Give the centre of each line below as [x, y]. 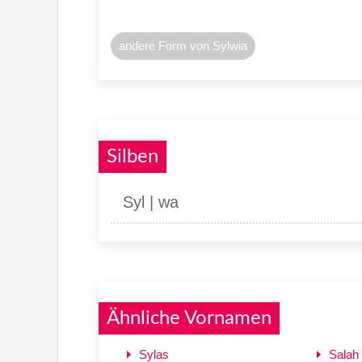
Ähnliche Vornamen [189, 318]
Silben [133, 156]
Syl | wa [151, 202]
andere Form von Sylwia [183, 45]
